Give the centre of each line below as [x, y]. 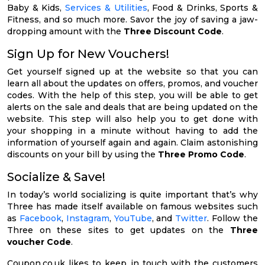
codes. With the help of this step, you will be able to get [132, 95]
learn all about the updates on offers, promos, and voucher [132, 83]
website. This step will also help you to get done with [132, 119]
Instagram [88, 218]
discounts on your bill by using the [83, 154]
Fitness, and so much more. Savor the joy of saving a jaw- [132, 19]
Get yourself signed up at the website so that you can [132, 71]
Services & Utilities [106, 7]
